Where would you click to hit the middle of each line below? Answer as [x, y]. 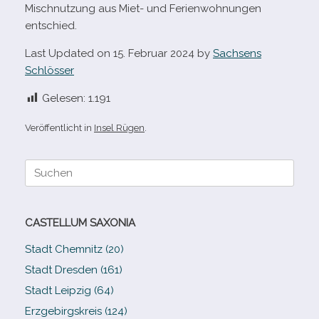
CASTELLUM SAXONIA [80, 223]
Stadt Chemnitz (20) [74, 249]
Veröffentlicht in [59, 127]
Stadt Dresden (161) [74, 270]
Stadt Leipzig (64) [69, 290]
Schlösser [49, 70]
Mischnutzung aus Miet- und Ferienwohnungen [143, 9]
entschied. [51, 26]
